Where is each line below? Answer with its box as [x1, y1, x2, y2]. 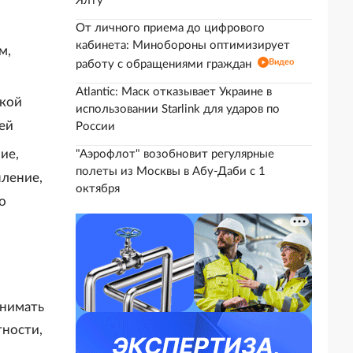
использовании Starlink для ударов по [76, 103, 280, 115]
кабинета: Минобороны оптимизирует [76, 39, 290, 51]
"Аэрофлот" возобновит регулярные [76, 148, 274, 160]
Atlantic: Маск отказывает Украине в [76, 86, 272, 98]
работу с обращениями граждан [76, 58, 251, 70]
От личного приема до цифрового [76, 22, 265, 34]
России [76, 121, 115, 132]
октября [76, 183, 120, 195]
